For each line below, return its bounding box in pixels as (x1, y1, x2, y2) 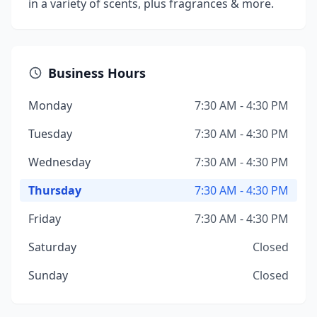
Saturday (28, 239, 76, 255)
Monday (28, 98, 72, 113)
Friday (28, 211, 61, 226)
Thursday (28, 183, 81, 198)
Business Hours (48, 64, 146, 81)
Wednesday (28, 154, 91, 170)
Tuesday (28, 126, 72, 142)
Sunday (28, 267, 68, 283)
